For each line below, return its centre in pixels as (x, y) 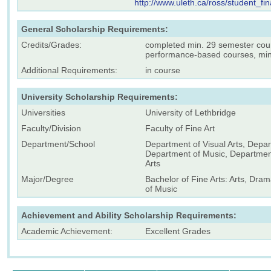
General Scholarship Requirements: (95, 29)
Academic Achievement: (67, 231)
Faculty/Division (51, 128)
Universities (43, 112)
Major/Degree (47, 179)
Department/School (58, 144)
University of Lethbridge (191, 112)
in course (163, 70)
